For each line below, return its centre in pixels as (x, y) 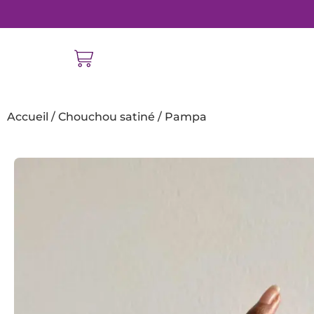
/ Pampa (181, 116)
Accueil (28, 116)
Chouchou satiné (107, 116)
